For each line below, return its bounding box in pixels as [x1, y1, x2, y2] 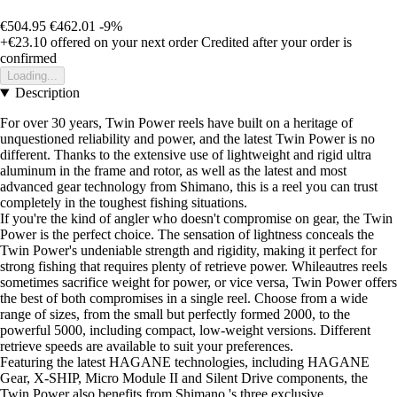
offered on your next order [47, 35, 198, 51]
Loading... [7, 69, 58, 83]
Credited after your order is [201, 35, 352, 51]
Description [14, 85, 80, 101]
